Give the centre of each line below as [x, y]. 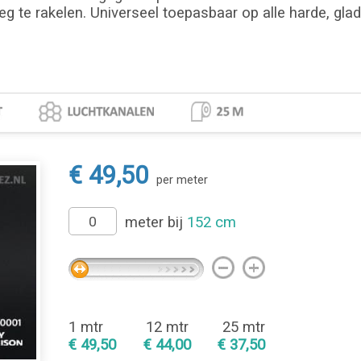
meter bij [156, 222]
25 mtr [244, 327]
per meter [183, 180]
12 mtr [167, 327]
